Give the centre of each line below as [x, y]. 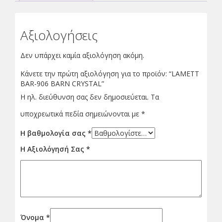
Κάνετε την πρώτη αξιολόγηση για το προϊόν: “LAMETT [110, 73]
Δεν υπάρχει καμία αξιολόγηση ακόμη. [82, 55]
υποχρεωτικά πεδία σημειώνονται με [81, 113]
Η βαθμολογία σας [54, 133]
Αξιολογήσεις [59, 35]
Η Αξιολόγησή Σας [53, 149]
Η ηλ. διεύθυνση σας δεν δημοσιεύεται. [84, 97]
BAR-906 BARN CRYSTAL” [62, 83]
